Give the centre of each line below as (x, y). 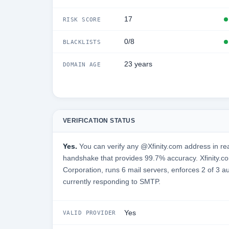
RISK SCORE (82, 19)
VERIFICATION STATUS (99, 121)
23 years (138, 64)
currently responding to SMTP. (112, 181)
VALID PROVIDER (89, 213)
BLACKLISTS (82, 42)
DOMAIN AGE (82, 64)
